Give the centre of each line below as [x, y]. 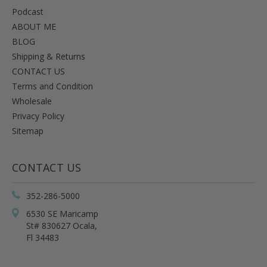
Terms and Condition [52, 86]
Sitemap [28, 131]
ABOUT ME [34, 26]
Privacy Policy [38, 116]
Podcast [28, 11]
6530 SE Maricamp [62, 213]
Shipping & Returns [49, 56]
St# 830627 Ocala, [62, 225]
